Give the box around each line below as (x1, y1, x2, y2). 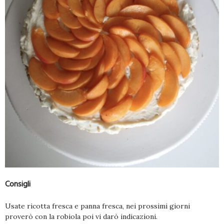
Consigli (5, 177, 30, 191)
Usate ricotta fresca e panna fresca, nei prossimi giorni (5, 201, 190, 211)
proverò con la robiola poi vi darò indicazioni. (5, 212, 157, 221)
